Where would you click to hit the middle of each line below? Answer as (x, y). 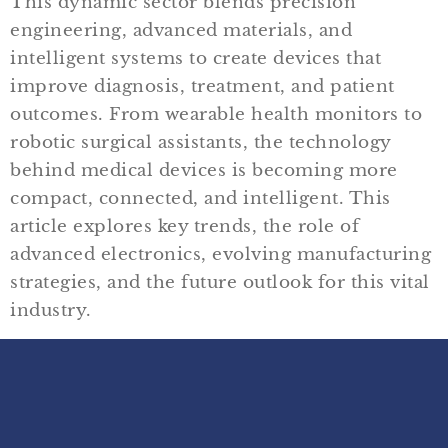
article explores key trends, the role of (184, 226)
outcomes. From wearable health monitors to (216, 114)
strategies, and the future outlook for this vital (220, 282)
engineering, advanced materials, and (181, 30)
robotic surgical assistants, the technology (200, 142)
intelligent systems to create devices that (195, 58)
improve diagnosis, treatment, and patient (202, 86)
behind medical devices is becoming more (204, 170)
